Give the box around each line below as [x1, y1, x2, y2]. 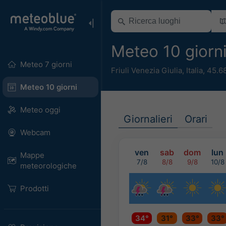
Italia [186, 65, 203, 75]
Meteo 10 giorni [20, 82, 77, 92]
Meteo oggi [20, 105, 61, 115]
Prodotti [20, 184, 49, 193]
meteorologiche [20, 161, 77, 171]
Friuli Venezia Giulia [111, 65, 182, 75]
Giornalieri [124, 112, 173, 125]
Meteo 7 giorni [20, 60, 72, 69]
